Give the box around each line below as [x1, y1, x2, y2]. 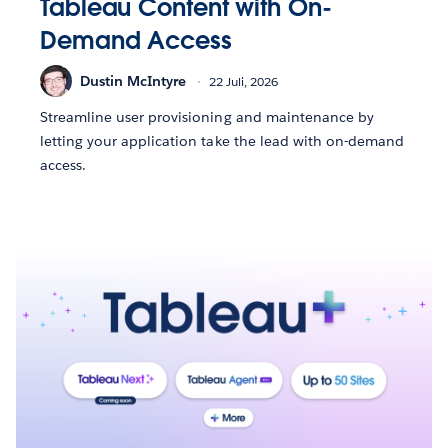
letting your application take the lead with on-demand [40, 132, 405, 151]
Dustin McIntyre [80, 71, 186, 90]
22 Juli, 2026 [209, 72, 278, 90]
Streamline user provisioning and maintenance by [40, 108, 374, 127]
